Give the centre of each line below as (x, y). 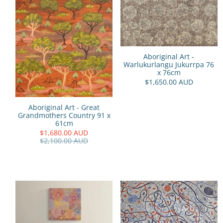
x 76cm (169, 72)
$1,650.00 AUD (169, 82)
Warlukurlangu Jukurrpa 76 (169, 64)
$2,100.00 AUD (64, 141)
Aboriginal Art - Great (64, 108)
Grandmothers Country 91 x (64, 115)
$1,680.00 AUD (64, 133)
